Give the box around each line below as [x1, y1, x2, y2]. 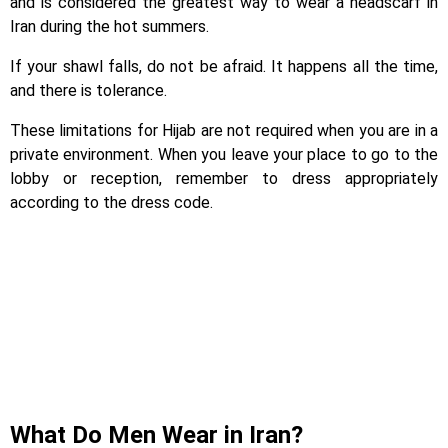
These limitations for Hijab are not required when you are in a [10, 121, 438, 141]
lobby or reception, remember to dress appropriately [10, 169, 438, 189]
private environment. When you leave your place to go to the [10, 145, 438, 165]
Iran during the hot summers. [10, 17, 209, 37]
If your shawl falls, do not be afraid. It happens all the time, [10, 57, 438, 77]
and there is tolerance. [10, 81, 167, 101]
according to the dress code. [10, 193, 213, 213]
